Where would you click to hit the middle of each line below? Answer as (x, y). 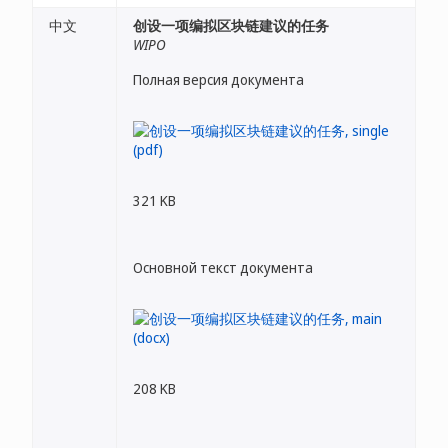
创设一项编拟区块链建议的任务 (231, 25)
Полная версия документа (218, 79)
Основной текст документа (223, 267)
